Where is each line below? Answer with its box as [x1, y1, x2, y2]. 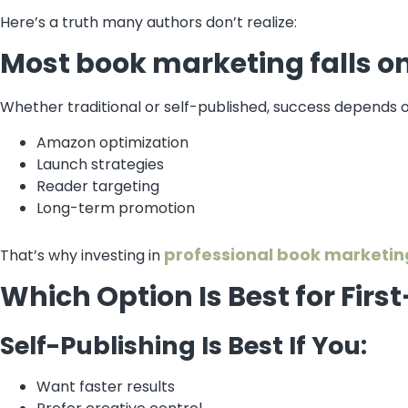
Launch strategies [36, 153, 164, 175]
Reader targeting [36, 175, 159, 197]
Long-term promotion [36, 197, 195, 219]
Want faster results [36, 376, 175, 398]
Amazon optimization [36, 131, 189, 153]
